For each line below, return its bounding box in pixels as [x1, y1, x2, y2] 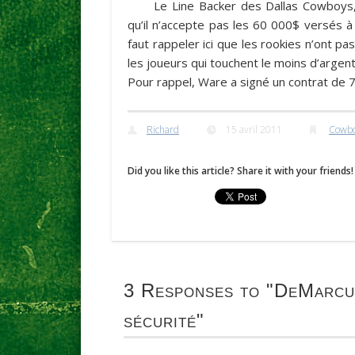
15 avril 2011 [225, 123, 282, 137]
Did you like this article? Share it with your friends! [127, 164, 353, 178]
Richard [146, 123, 179, 137]
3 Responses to [123, 279, 260, 301]
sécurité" [123, 309, 204, 331]
